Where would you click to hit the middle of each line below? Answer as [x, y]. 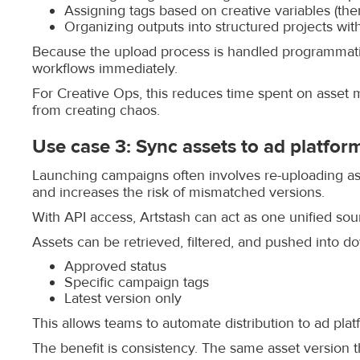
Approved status [115, 266]
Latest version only [123, 299]
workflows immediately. [105, 69]
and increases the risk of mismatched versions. [178, 192]
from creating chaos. [96, 110]
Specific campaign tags [137, 282]
